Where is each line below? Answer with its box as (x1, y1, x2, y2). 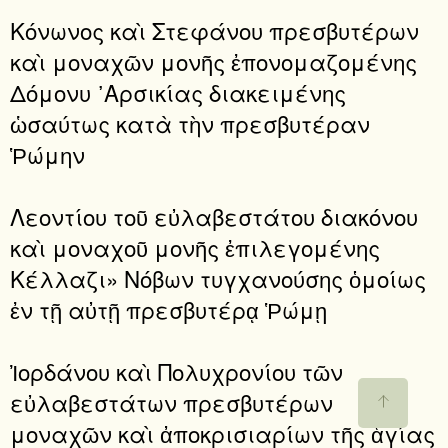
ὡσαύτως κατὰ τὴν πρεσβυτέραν (10, 106, 370, 139)
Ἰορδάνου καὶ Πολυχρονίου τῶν (10, 355, 343, 388)
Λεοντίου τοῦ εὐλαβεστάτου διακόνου (10, 199, 418, 232)
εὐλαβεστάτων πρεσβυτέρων (10, 386, 333, 419)
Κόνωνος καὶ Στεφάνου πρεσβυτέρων (10, 13, 419, 46)
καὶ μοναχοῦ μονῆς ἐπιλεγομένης (10, 230, 380, 263)
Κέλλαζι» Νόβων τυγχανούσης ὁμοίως (10, 261, 426, 294)
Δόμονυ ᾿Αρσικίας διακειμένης (10, 75, 346, 108)
